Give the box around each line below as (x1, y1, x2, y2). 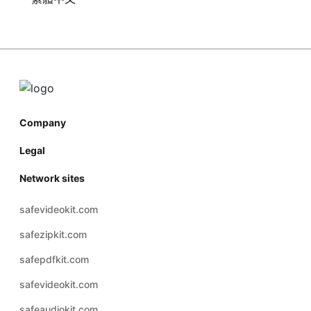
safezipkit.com (19, 228, 87, 240)
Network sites (19, 171, 85, 184)
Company (19, 116, 66, 128)
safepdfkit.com (19, 253, 89, 265)
